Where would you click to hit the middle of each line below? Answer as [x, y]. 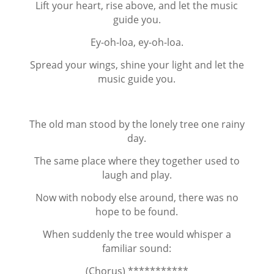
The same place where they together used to [137, 161]
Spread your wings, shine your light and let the [137, 65]
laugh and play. [137, 175]
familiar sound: [137, 248]
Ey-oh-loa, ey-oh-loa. [137, 42]
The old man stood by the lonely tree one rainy [137, 124]
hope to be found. [137, 212]
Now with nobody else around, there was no [137, 198]
